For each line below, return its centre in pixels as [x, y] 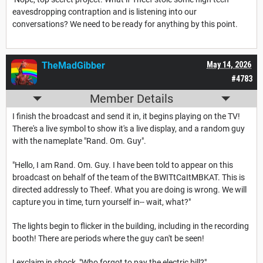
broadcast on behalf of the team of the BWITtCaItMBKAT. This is [129, 178]
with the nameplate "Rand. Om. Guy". [79, 141]
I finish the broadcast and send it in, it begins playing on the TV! [126, 117]
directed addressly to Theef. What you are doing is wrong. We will [129, 190]
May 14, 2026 [229, 65]
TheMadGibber [73, 66]
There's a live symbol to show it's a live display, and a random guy [129, 129]
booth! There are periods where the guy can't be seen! [108, 239]
